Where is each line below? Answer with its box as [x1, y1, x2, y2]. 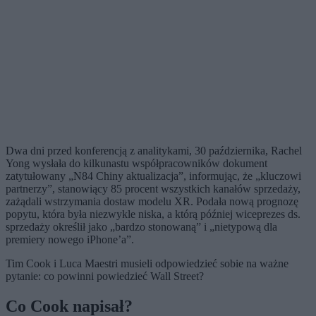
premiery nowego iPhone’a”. [6, 233, 134, 246]
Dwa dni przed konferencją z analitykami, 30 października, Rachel [6, 145, 302, 157]
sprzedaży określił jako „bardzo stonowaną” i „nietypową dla [6, 221, 277, 233]
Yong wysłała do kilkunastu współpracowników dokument [6, 157, 267, 170]
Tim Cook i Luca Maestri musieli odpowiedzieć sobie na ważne [6, 257, 288, 270]
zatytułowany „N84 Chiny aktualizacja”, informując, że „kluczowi [6, 170, 301, 183]
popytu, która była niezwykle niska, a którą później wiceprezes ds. [6, 208, 300, 221]
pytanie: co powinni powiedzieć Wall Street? [6, 270, 204, 283]
